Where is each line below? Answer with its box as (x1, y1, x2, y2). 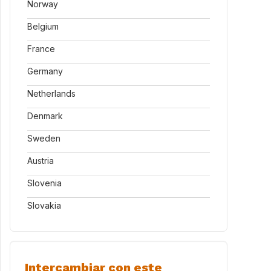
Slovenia (27, 178, 62, 188)
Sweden (27, 133, 60, 143)
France (27, 44, 55, 54)
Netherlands (27, 88, 76, 99)
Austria (27, 155, 54, 166)
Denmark (27, 111, 63, 121)
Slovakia (27, 200, 61, 211)
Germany (27, 66, 63, 76)
